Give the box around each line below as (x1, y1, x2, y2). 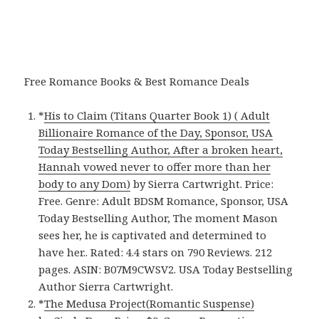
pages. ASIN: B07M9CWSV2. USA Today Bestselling (38, 261, 293, 276)
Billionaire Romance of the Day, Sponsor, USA (38, 125, 273, 140)
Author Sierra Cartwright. (38, 278, 174, 293)
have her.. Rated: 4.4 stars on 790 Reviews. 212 (38, 244, 273, 259)
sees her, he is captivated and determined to (38, 227, 267, 242)
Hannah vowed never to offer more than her (38, 159, 271, 174)
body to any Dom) (38, 176, 131, 191)
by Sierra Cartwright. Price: (130, 176, 274, 191)
